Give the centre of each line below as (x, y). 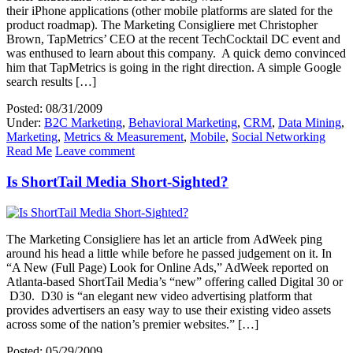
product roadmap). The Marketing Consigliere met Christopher (162, 25)
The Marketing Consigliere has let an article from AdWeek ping (164, 239)
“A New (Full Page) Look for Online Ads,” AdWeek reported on (167, 267)
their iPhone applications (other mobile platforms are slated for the (169, 11)
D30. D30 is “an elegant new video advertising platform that (159, 295)
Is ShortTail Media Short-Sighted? (117, 182)
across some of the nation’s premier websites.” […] (132, 324)
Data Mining (310, 123)
